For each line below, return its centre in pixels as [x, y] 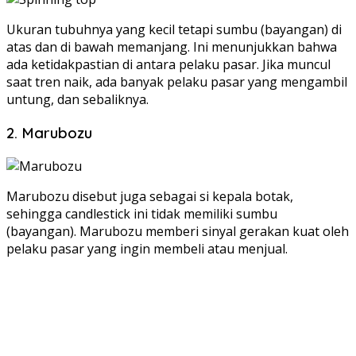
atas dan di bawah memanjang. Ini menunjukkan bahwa [172, 47]
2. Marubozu [49, 132]
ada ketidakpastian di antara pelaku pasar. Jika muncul [168, 65]
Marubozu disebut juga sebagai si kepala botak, [150, 196]
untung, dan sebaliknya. [77, 100]
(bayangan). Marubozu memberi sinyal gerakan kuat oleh [178, 231]
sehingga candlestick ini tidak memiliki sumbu [142, 213]
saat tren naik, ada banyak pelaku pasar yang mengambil [177, 82]
